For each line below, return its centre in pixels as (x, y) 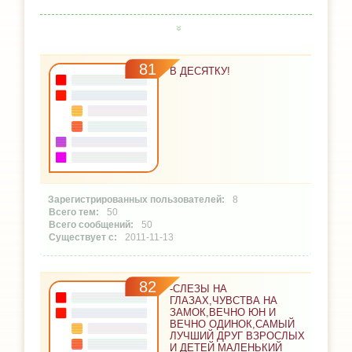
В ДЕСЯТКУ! (200, 71)
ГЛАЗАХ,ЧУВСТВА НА (224, 301)
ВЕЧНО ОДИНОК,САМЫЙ (233, 324)
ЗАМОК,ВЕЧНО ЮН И (223, 313)
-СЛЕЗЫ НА (199, 289)
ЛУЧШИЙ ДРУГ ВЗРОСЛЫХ (238, 336)
